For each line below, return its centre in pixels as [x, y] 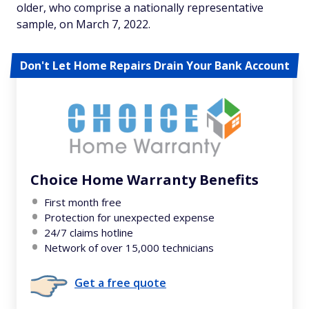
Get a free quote [120, 282]
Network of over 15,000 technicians [129, 247]
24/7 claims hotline [89, 232]
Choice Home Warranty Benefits [144, 179]
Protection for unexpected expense [129, 217]
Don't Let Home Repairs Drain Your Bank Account [154, 65]
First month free [83, 202]
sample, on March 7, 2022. [83, 24]
